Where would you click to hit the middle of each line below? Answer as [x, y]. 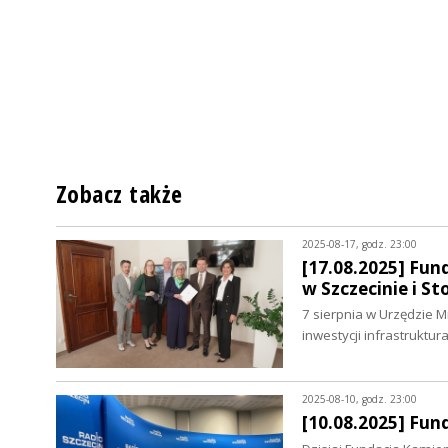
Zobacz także [119, 194]
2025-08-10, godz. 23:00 [359, 399]
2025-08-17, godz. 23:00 [359, 244]
